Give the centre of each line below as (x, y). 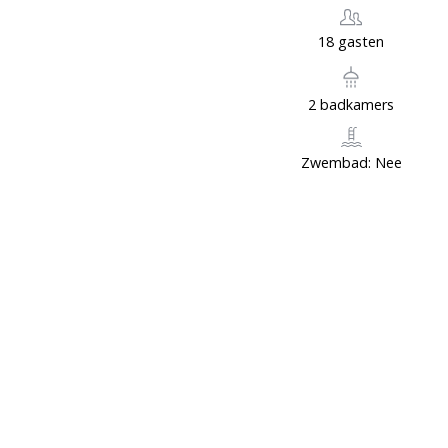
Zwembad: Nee (352, 163)
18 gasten (351, 41)
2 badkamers (351, 105)
